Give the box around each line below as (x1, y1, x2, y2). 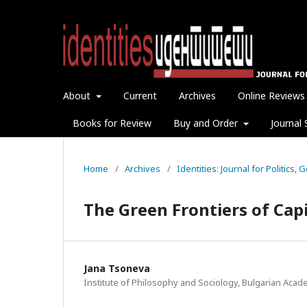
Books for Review (73, 116, 151, 130)
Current (123, 88, 157, 102)
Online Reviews (237, 88, 305, 102)
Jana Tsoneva (84, 261, 150, 275)
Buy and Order (173, 116, 241, 130)
